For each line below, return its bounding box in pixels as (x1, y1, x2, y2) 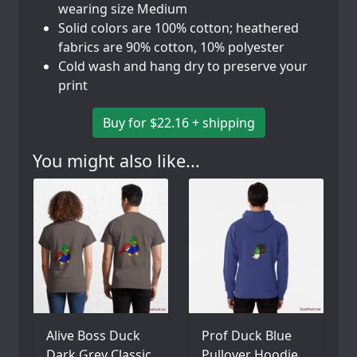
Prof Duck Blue (202, 327, 292, 345)
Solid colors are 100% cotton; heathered (58, 19, 299, 37)
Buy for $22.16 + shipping (102, 114, 255, 132)
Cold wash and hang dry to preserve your (58, 57, 308, 76)
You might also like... (33, 149, 200, 173)
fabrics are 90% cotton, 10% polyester (58, 38, 284, 57)
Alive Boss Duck (46, 327, 140, 345)
